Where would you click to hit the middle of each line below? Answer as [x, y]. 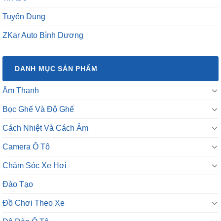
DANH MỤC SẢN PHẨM [56, 68]
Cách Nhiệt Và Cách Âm [45, 128]
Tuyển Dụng [24, 16]
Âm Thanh [21, 90]
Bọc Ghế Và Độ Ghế [38, 109]
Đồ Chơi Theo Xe [34, 203]
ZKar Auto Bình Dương [43, 35]
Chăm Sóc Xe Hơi [35, 165]
